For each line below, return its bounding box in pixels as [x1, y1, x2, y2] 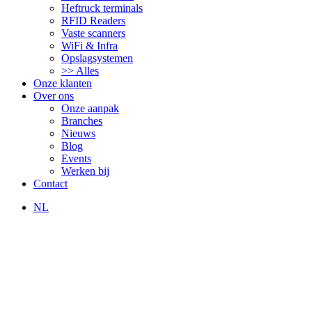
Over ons [33, 89, 74, 102]
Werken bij [61, 164, 109, 177]
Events [61, 152, 91, 164]
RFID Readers [61, 14, 125, 26]
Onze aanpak [61, 102, 119, 114]
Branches [61, 114, 102, 127]
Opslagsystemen [61, 52, 133, 64]
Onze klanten [33, 77, 92, 89]
